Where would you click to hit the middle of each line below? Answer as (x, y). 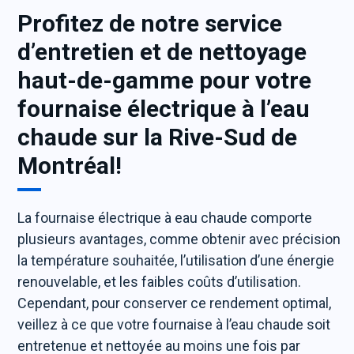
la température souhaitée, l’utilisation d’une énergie (176, 260)
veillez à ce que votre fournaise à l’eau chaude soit (174, 324)
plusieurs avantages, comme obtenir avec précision (179, 239)
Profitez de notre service (150, 23)
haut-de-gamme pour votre (165, 80)
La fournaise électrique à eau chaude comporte (165, 218)
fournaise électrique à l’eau (164, 109)
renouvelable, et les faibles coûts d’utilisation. (160, 282)
